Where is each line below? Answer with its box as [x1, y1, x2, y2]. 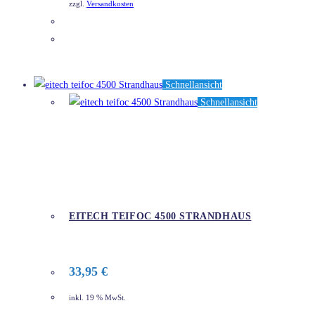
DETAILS [79, 34, 122, 45]
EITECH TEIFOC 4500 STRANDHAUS [69, 210, 252, 221]
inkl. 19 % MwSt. [69, 294, 126, 302]
